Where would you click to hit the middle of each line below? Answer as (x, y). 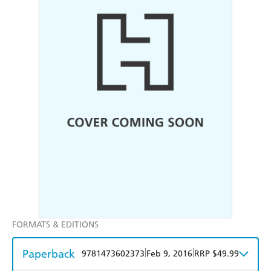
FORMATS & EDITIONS (55, 225)
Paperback (49, 254)
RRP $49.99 (217, 254)
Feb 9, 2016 (169, 254)
